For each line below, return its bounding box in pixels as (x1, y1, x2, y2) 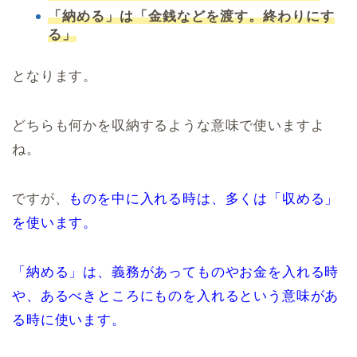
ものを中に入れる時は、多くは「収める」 (69, 190, 339, 206)
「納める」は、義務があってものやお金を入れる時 (12, 264, 339, 280)
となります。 (12, 68, 98, 84)
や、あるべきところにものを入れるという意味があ (12, 288, 339, 304)
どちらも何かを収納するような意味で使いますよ (12, 117, 325, 133)
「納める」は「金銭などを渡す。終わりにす (48, 9, 335, 25)
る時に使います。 (12, 312, 126, 328)
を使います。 (12, 214, 98, 230)
